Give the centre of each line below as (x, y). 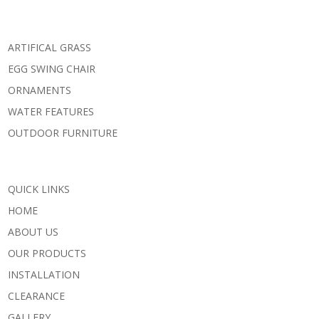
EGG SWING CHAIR (52, 68)
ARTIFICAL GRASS (49, 47)
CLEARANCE (36, 296)
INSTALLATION (44, 274)
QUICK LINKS (39, 189)
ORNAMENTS (40, 90)
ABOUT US (33, 231)
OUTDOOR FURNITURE (63, 132)
